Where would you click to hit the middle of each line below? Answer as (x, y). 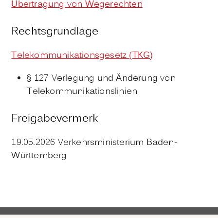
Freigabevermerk (55, 119)
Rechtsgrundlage (55, 32)
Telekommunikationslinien (82, 91)
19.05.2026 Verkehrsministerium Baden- (94, 143)
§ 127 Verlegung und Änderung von (101, 78)
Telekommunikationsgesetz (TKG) (82, 55)
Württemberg (39, 156)
